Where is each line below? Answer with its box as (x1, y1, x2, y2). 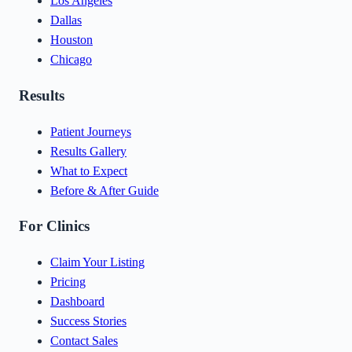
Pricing (50, 275, 86, 289)
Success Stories (50, 314, 126, 328)
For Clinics (19, 218, 90, 235)
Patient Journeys (50, 124, 131, 138)
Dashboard (50, 295, 104, 309)
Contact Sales (50, 334, 118, 348)
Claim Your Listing (50, 255, 145, 269)
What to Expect (50, 163, 127, 178)
